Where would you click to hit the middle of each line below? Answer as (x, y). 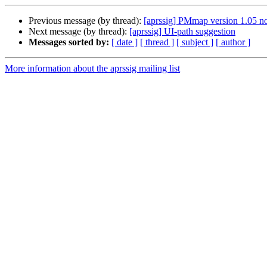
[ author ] (233, 42)
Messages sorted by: (69, 42)
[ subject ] (195, 42)
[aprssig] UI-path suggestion (182, 32)
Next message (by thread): (79, 32)
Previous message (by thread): (86, 21)
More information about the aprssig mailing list (92, 69)
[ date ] (125, 42)
